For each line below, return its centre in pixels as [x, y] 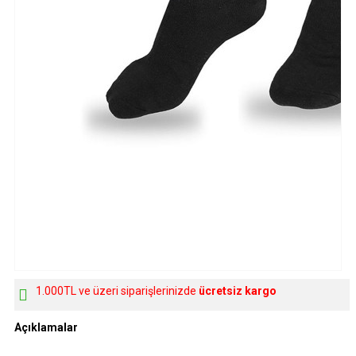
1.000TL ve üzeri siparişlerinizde [117, 291]
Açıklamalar [46, 327]
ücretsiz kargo [238, 291]
